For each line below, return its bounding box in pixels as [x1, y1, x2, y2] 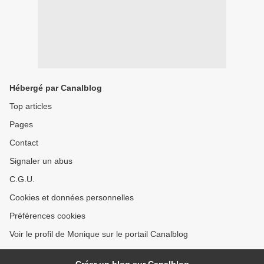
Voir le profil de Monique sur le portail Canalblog [9, 229, 188, 239]
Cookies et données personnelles [9, 193, 134, 202]
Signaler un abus [9, 156, 72, 166]
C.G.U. [9, 174, 35, 184]
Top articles [9, 101, 52, 111]
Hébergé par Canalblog [9, 83, 102, 93]
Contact [9, 138, 38, 147]
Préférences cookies [9, 211, 85, 220]
